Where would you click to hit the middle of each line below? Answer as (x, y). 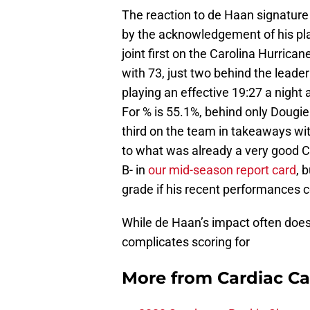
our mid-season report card (222, 170)
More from (170, 278)
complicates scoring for (186, 242)
